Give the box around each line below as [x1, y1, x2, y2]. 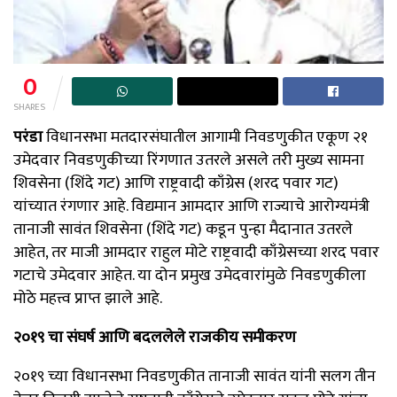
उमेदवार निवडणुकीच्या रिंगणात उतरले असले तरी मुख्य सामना [13, 146, 364, 174]
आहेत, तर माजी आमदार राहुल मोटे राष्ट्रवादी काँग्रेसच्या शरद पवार [13, 238, 379, 266]
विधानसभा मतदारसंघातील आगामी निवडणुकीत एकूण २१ [43, 123, 368, 151]
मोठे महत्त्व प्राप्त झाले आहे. [13, 284, 162, 312]
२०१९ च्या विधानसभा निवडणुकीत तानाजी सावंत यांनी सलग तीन [13, 362, 376, 390]
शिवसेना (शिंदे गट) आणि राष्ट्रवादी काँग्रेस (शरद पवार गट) [13, 169, 339, 197]
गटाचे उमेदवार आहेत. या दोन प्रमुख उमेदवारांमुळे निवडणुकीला [13, 261, 366, 289]
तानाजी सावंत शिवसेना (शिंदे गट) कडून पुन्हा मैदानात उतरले [13, 215, 353, 243]
